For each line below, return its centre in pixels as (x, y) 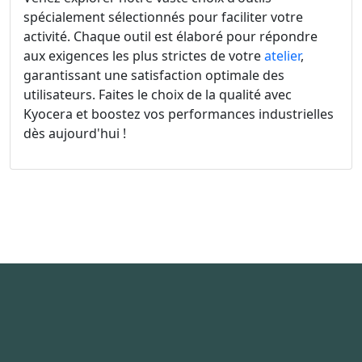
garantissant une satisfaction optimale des (154, 75)
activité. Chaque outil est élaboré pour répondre (170, 36)
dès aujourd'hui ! (75, 133)
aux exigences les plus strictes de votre (144, 55)
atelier (282, 55)
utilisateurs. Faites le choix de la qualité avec (158, 94)
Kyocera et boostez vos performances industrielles (179, 114)
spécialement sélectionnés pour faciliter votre (163, 17)
